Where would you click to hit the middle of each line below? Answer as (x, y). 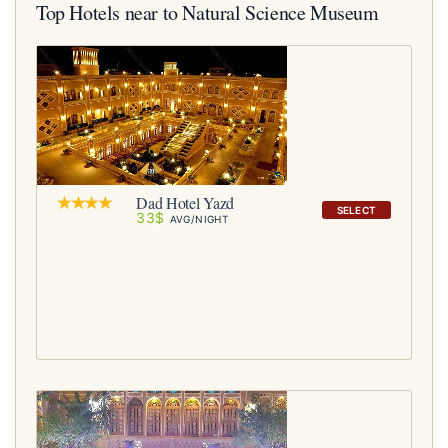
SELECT (356, 210)
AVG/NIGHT (199, 219)
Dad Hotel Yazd (185, 203)
